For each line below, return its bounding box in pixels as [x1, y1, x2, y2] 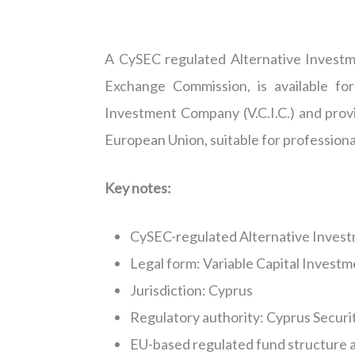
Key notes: [105, 179, 171, 197]
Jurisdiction [130, 281, 202, 300]
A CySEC [105, 50, 161, 68]
